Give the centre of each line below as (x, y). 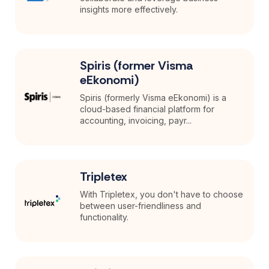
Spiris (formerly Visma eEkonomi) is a (153, 98)
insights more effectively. (129, 10)
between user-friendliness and (141, 206)
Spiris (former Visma (137, 66)
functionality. (104, 217)
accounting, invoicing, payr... (136, 121)
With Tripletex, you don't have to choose (162, 195)
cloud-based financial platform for (147, 109)
